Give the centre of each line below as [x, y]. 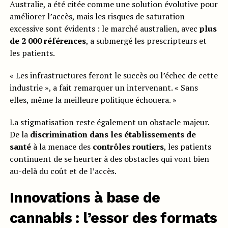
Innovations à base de [85, 198]
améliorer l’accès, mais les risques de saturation [97, 17]
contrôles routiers [128, 147]
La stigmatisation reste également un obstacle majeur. [109, 122]
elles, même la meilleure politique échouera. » [93, 100]
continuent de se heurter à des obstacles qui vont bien [109, 159]
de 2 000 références [48, 41]
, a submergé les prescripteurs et [146, 41]
